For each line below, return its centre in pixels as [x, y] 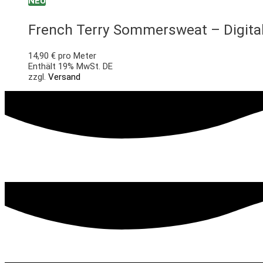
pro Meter [76, 55]
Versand [64, 77]
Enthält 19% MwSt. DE [70, 66]
